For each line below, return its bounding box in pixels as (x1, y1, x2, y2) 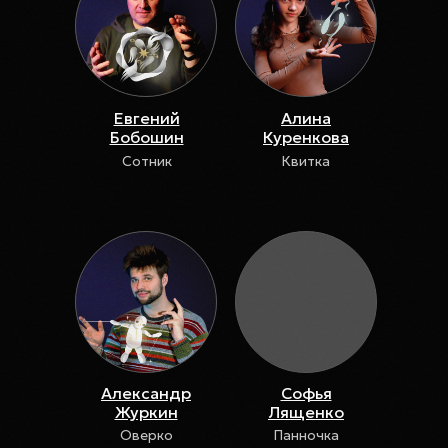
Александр (101, 382, 191, 403)
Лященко (268, 401, 344, 422)
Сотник (121, 151, 172, 170)
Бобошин (109, 126, 184, 147)
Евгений (113, 107, 180, 128)
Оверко (120, 425, 173, 444)
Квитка (281, 151, 330, 170)
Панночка (273, 425, 339, 444)
